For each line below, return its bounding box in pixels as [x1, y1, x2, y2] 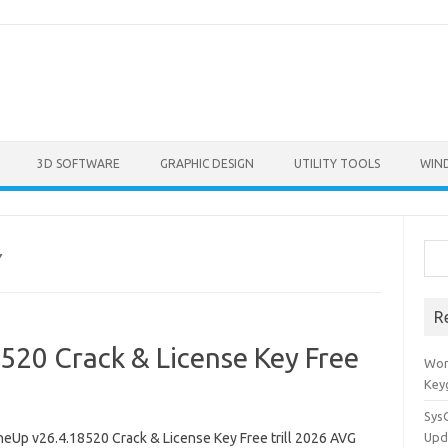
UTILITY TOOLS [294, 157, 380, 170]
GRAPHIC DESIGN [160, 157, 254, 170]
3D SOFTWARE [37, 157, 120, 170]
